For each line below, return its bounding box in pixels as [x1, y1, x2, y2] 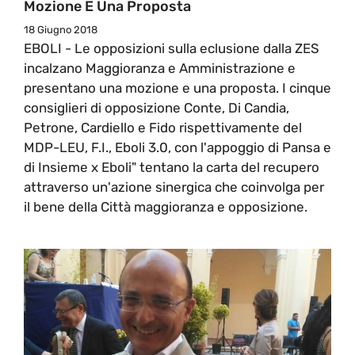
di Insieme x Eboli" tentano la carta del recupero [24, 158, 319, 175]
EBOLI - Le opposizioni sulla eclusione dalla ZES [24, 40, 319, 56]
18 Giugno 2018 [24, 23, 97, 36]
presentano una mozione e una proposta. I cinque [24, 79, 331, 96]
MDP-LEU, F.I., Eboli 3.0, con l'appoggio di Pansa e [24, 139, 331, 155]
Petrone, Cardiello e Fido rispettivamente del [24, 119, 302, 136]
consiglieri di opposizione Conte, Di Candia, [24, 99, 289, 116]
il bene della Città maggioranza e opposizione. [24, 198, 307, 215]
